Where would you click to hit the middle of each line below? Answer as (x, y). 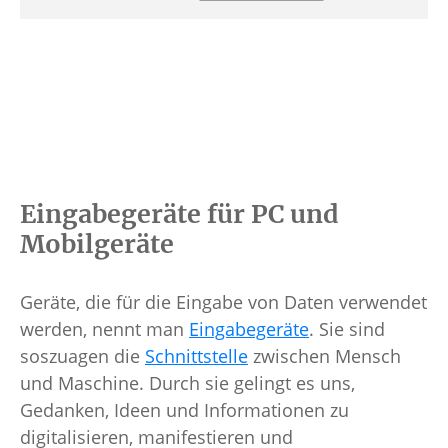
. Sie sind (347, 329)
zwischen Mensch (324, 356)
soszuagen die (82, 356)
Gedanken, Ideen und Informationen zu (184, 410)
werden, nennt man (104, 329)
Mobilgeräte (97, 244)
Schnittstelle (196, 356)
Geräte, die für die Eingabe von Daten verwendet (223, 302)
